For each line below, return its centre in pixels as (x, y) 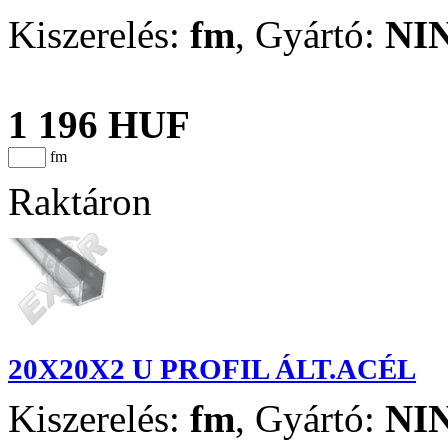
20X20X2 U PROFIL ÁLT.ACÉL (212, 369)
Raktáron (80, 202)
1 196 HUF (99, 125)
